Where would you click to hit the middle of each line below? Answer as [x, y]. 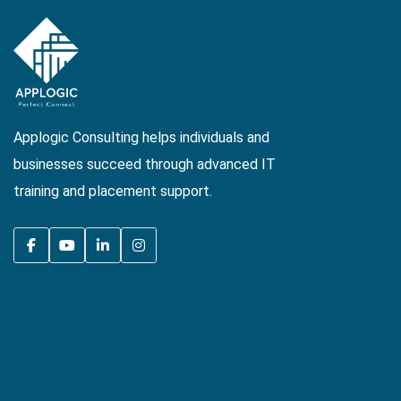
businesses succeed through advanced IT [145, 164]
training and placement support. [113, 191]
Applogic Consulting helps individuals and [141, 137]
